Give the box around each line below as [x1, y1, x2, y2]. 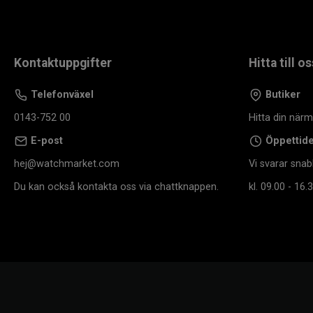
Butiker [263, 88, 300, 101]
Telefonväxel [28, 88, 94, 101]
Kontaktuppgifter [14, 55, 112, 70]
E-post [31, 134, 63, 147]
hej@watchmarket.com [14, 157, 119, 170]
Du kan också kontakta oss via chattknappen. [14, 180, 219, 193]
